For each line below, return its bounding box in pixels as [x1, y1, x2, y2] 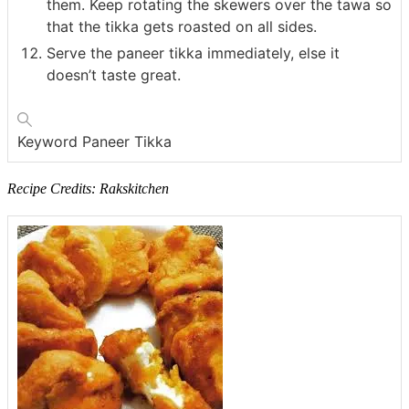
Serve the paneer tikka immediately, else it [47, 44, 340, 63]
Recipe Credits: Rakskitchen [7, 181, 169, 197]
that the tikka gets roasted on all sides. [47, 17, 317, 37]
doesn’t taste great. [47, 66, 181, 85]
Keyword [17, 132, 82, 152]
